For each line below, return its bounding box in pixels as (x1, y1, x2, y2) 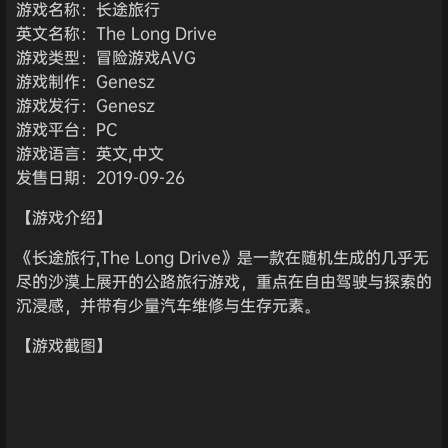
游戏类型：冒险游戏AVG (16, 46, 196, 69)
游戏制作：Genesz (16, 70, 155, 93)
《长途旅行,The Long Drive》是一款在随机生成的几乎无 (16, 246, 429, 269)
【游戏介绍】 (16, 206, 112, 229)
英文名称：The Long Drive (16, 22, 217, 45)
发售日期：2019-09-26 (16, 166, 185, 189)
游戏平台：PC (16, 118, 117, 141)
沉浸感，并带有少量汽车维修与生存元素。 (16, 294, 320, 317)
